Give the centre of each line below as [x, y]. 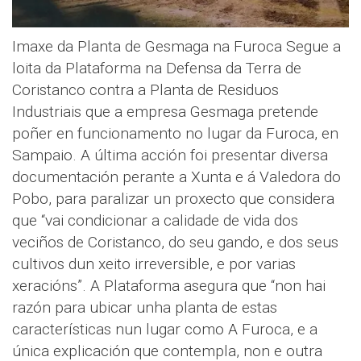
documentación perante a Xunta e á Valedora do [176, 176]
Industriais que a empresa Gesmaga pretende [165, 111]
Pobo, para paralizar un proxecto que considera [173, 198]
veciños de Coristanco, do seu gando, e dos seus [175, 242]
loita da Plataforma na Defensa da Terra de [157, 68]
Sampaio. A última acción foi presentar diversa [170, 155]
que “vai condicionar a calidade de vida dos [155, 220]
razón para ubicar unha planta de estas [145, 307]
